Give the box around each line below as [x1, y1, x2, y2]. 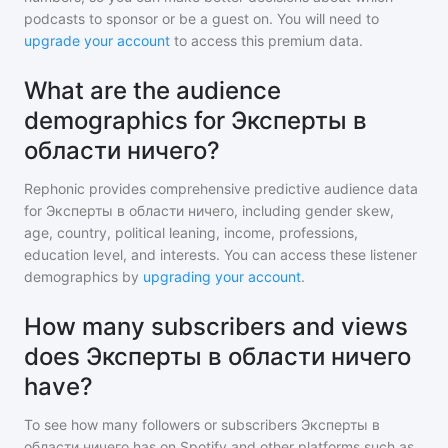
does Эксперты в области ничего [24, 342, 411, 371]
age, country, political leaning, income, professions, [24, 224, 358, 241]
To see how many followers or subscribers [24, 416, 301, 433]
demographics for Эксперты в [24, 106, 367, 135]
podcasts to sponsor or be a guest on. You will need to [24, 10, 379, 27]
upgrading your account [143, 268, 301, 285]
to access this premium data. [170, 32, 363, 49]
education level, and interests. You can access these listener [24, 246, 417, 263]
